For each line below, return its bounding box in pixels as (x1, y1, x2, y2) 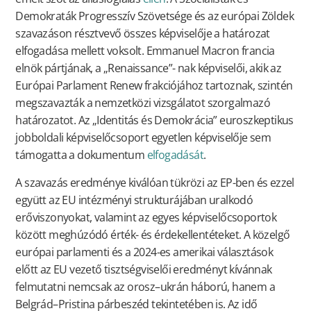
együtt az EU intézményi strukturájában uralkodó (15, 192, 253, 208)
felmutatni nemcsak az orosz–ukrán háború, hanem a (15, 278, 275, 294)
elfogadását (146, 147, 203, 163)
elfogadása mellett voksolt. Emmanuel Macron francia (15, 43, 275, 59)
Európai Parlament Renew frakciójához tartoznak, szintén (15, 78, 293, 94)
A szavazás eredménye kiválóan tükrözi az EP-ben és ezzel (15, 174, 294, 190)
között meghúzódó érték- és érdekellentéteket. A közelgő (15, 226, 290, 242)
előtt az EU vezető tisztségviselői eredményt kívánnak (15, 261, 272, 277)
